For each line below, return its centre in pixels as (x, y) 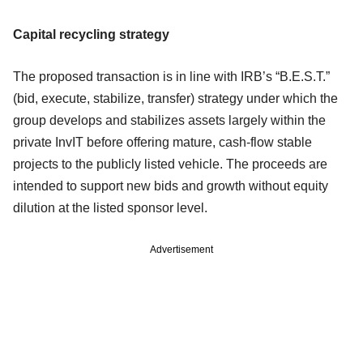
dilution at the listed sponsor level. (110, 208)
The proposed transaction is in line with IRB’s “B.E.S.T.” (171, 77)
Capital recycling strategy (91, 35)
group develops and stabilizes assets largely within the (169, 121)
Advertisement (181, 250)
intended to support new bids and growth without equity (171, 186)
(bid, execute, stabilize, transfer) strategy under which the (175, 99)
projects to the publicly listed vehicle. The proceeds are (170, 164)
